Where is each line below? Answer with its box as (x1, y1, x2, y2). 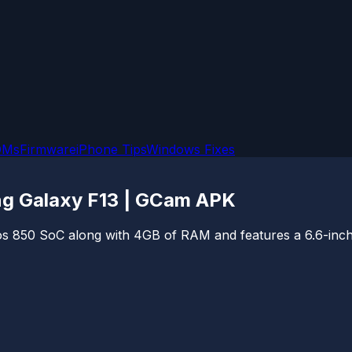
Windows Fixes (146, 141, 235, 157)
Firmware (20, 141, 76, 157)
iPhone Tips (76, 141, 146, 157)
